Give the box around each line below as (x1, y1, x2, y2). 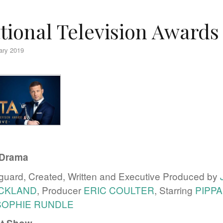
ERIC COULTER (84, 183, 154, 197)
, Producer (37, 183, 84, 197)
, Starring (154, 183, 195, 197)
